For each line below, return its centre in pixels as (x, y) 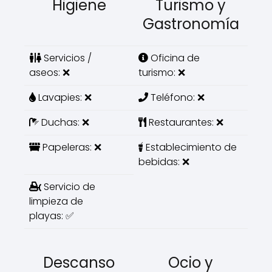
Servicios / (66, 58)
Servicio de (68, 187)
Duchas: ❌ (64, 122)
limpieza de (56, 201)
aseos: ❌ (49, 73)
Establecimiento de (190, 147)
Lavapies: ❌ (64, 97)
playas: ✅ (52, 216)
